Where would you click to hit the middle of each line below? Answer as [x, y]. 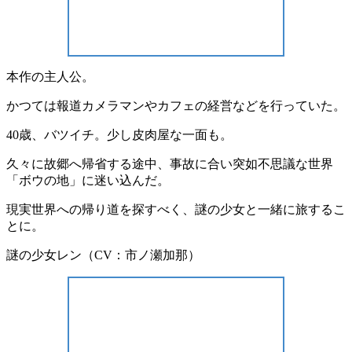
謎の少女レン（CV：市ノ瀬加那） [103, 255]
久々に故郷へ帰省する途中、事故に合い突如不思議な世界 [170, 164]
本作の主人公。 [50, 77]
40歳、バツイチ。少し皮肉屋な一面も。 [119, 135]
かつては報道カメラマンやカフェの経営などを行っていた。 [176, 106]
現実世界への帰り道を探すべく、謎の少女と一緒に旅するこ [176, 210]
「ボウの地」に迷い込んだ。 [88, 181]
